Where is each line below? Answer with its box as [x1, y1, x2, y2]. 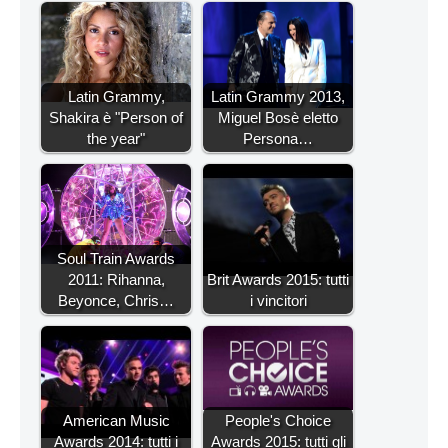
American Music [62, 411, 170, 429]
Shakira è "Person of [49, 108, 183, 126]
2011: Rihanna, [67, 270, 165, 288]
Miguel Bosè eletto [218, 108, 338, 126]
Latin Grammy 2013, [211, 87, 345, 105]
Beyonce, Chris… [58, 291, 174, 309]
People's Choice [225, 411, 331, 429]
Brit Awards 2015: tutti [207, 270, 349, 288]
